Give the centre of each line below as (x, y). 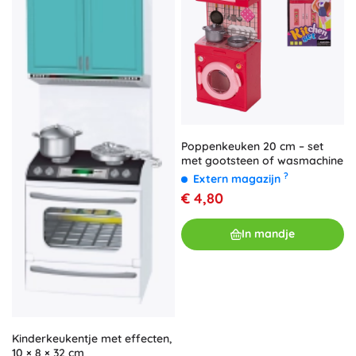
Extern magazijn (238, 178)
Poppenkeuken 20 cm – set (252, 146)
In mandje (268, 234)
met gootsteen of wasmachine (262, 160)
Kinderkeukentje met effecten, (92, 338)
